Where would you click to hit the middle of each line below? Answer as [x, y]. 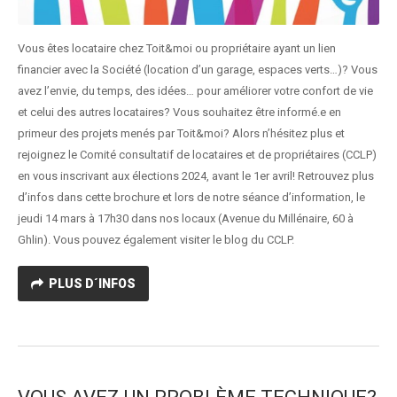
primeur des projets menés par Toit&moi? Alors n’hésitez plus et [181, 133]
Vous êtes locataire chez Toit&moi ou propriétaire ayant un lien [177, 48]
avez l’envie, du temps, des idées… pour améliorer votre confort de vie [195, 90]
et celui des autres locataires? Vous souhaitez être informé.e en [179, 112]
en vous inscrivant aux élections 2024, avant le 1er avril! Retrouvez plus [196, 175]
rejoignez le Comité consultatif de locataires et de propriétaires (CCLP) [197, 154]
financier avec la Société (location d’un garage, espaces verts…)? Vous [198, 69]
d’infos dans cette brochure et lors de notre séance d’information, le [191, 197]
